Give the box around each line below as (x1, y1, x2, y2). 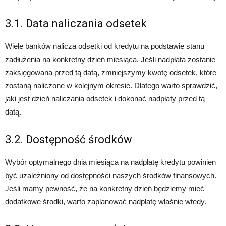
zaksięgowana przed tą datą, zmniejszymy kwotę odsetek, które (5, 68, 216, 77)
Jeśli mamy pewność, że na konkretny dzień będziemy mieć (5, 184, 204, 193)
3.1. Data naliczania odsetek (5, 17, 147, 30)
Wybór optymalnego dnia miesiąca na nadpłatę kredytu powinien (5, 158, 216, 166)
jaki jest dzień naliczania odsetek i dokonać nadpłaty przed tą (5, 94, 205, 103)
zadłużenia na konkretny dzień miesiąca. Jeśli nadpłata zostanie (5, 55, 215, 64)
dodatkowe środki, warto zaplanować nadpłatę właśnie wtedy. (5, 197, 206, 206)
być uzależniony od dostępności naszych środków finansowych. (5, 171, 216, 180)
